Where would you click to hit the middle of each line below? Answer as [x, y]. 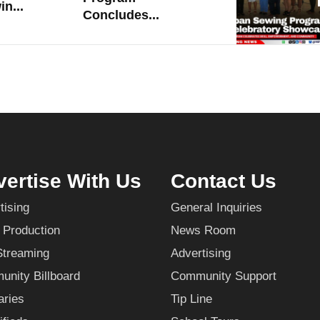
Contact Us [224, 181]
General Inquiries [216, 208]
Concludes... [121, 15]
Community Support [224, 276]
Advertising [201, 254]
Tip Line [191, 299]
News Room [203, 231]
